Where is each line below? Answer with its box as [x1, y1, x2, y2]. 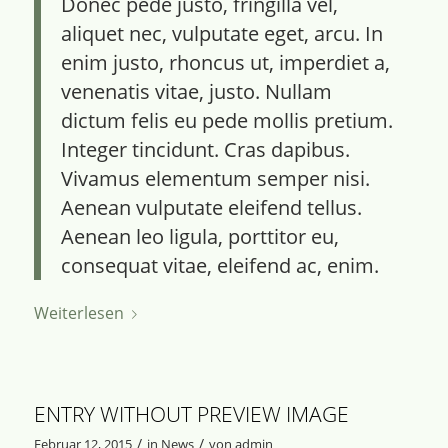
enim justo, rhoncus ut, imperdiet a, [60, 49, 390, 77]
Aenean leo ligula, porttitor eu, [60, 223, 339, 251]
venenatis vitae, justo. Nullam [60, 78, 332, 106]
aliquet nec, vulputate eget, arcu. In [60, 20, 383, 48]
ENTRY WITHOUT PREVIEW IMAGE [33, 400, 349, 429]
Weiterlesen [33, 302, 124, 325]
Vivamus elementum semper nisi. [60, 165, 370, 193]
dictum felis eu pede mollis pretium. [60, 107, 393, 135]
